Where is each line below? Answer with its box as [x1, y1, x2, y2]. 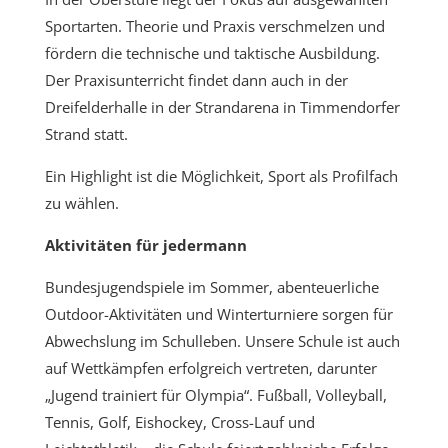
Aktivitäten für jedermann [44, 235, 247, 256]
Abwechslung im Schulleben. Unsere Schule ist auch [44, 331, 400, 352]
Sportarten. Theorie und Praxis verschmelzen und [44, 16, 385, 37]
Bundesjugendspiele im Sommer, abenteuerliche [44, 277, 379, 298]
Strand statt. [44, 124, 128, 145]
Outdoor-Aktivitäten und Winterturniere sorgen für [44, 304, 393, 325]
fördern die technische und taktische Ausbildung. [44, 43, 380, 64]
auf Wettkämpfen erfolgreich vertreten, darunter [44, 358, 377, 379]
